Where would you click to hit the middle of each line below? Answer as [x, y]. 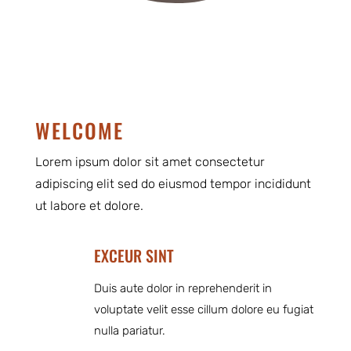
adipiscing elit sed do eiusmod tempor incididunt [173, 184]
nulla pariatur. [129, 331]
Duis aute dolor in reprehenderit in [183, 288]
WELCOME [79, 130]
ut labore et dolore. [89, 206]
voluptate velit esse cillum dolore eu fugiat [203, 309]
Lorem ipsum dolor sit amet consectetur [150, 162]
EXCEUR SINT [134, 255]
